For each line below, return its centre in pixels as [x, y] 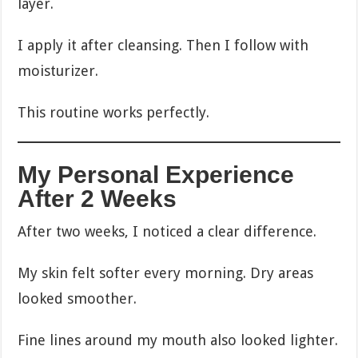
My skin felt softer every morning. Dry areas [166, 272]
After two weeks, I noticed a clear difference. [167, 231]
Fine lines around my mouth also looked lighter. [178, 340]
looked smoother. [78, 298]
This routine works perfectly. [114, 112]
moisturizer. [58, 70]
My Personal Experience [156, 174]
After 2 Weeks [97, 198]
